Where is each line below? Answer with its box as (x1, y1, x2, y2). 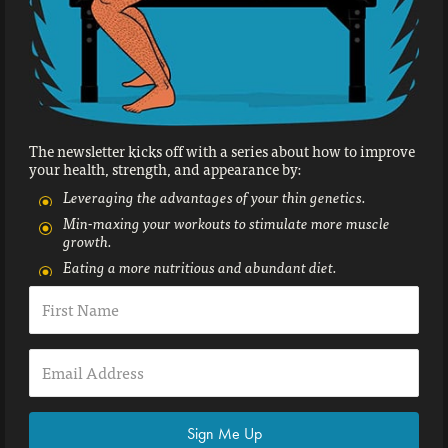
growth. (63, 231, 112, 252)
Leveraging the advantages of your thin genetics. (63, 187, 366, 208)
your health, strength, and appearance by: (29, 159, 301, 180)
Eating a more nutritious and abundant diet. (63, 257, 337, 278)
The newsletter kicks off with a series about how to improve (29, 141, 415, 162)
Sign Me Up (186, 424, 262, 444)
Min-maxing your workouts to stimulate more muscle (63, 213, 390, 234)
